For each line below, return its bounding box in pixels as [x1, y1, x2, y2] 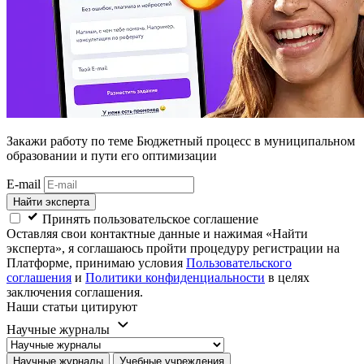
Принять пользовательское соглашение [42, 212, 258, 227]
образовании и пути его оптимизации [6, 149, 217, 163]
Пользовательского [186, 256, 292, 271]
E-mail [6, 177, 41, 192]
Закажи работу [6, 134, 88, 149]
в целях [265, 271, 310, 285]
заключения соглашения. [6, 285, 143, 300]
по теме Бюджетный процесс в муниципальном [88, 134, 355, 149]
